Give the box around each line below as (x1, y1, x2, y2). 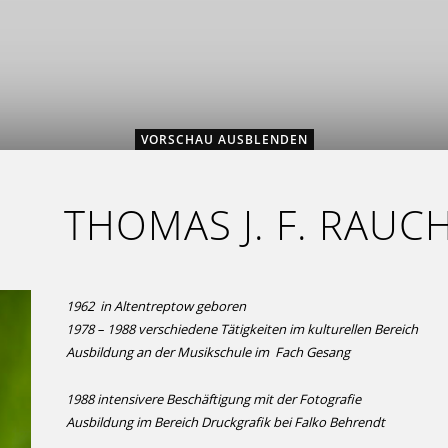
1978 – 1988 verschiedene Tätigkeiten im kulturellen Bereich (65, 319, 418, 338)
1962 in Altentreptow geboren (65, 296, 246, 315)
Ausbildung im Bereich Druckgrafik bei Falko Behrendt (65, 412, 385, 431)
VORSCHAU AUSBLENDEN (140, 130, 308, 148)
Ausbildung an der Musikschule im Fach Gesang (65, 342, 350, 361)
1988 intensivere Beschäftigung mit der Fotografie (65, 389, 361, 408)
